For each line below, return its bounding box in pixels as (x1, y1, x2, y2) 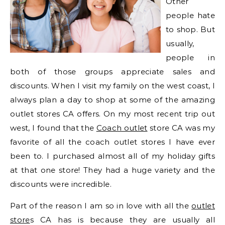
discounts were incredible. (10, 179, 111, 189)
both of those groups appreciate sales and (10, 67, 215, 77)
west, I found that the (10, 123, 96, 133)
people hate (166, 11, 215, 21)
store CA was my (147, 123, 215, 133)
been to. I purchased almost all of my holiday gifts (10, 151, 215, 161)
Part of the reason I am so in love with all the (10, 201, 192, 211)
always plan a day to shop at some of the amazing (10, 95, 215, 105)
